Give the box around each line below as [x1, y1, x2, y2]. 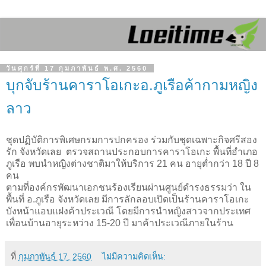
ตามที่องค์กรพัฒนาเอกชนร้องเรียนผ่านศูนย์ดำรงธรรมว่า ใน [6, 182, 251, 192]
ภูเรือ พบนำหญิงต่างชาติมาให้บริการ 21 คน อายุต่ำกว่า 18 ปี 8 [6, 158, 259, 169]
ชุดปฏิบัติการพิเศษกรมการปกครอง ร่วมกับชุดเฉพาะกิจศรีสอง [6, 134, 257, 145]
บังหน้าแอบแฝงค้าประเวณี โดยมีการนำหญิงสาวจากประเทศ [6, 205, 251, 216]
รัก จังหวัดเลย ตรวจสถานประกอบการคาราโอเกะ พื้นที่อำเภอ [6, 146, 258, 157]
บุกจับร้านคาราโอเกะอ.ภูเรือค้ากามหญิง [6, 77, 258, 93]
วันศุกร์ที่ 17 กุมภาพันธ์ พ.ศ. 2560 [6, 65, 148, 72]
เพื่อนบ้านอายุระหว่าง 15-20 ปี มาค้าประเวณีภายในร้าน [6, 217, 233, 228]
